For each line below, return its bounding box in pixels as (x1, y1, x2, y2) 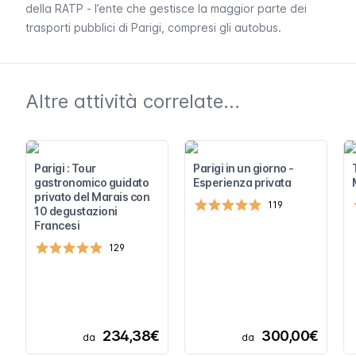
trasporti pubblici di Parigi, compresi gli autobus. (25, 21, 281, 35)
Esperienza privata (193, 176, 291, 190)
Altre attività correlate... (25, 90, 240, 114)
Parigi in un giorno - (193, 161, 294, 176)
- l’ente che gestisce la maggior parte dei (83, 2, 307, 16)
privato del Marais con (34, 190, 149, 204)
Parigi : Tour (34, 161, 96, 176)
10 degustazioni (34, 204, 118, 219)
